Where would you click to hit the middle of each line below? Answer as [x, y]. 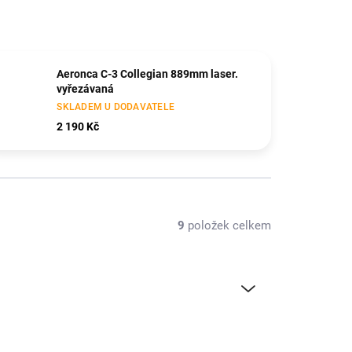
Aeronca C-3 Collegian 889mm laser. [148, 73]
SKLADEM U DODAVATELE [116, 106]
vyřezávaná [86, 88]
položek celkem [228, 226]
